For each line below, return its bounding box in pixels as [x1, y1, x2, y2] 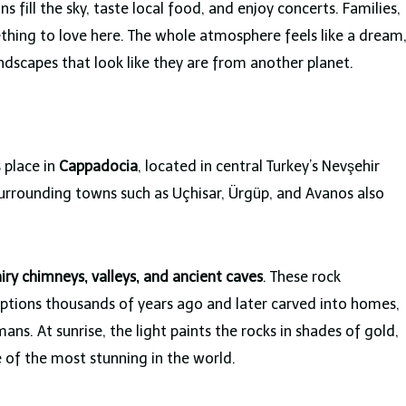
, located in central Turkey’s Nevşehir [138, 157, 380, 175]
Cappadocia [59, 157, 138, 175]
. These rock [263, 267, 341, 285]
